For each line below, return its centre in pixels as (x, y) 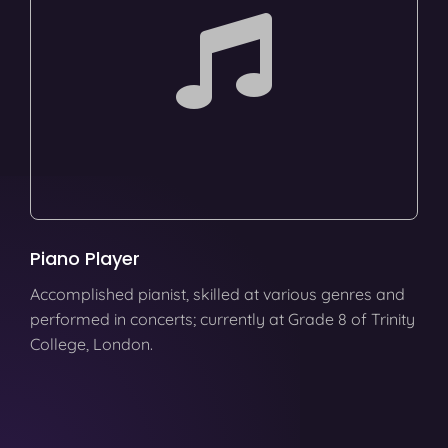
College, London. (91, 343)
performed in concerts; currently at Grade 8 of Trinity (222, 318)
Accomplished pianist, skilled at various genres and (217, 293)
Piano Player (85, 258)
